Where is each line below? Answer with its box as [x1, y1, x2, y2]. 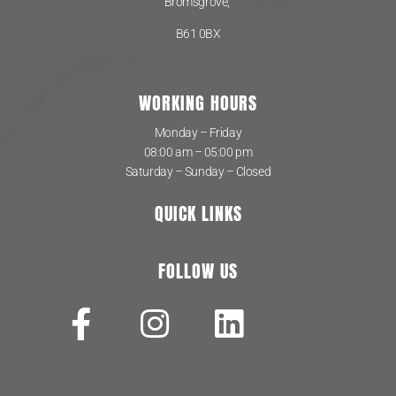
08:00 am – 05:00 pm [143, 144, 253, 159]
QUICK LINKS [154, 200, 242, 227]
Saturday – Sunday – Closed [125, 164, 271, 179]
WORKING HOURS [139, 88, 257, 117]
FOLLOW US [158, 257, 238, 286]
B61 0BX [175, 26, 221, 41]
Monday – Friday [154, 125, 242, 140]
